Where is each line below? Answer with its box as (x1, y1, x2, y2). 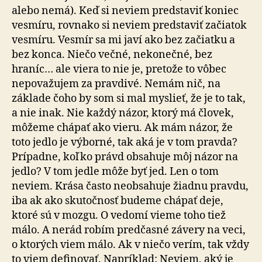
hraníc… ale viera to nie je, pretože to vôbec (12, 62, 226, 76)
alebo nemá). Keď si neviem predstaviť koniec (12, 4, 239, 18)
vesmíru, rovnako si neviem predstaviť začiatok (12, 18, 247, 32)
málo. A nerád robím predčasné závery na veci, (12, 223, 246, 237)
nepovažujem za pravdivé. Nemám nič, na (12, 77, 220, 91)
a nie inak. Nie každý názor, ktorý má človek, (12, 106, 234, 120)
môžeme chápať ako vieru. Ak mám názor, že (12, 120, 233, 135)
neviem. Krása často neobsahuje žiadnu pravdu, (12, 179, 249, 193)
